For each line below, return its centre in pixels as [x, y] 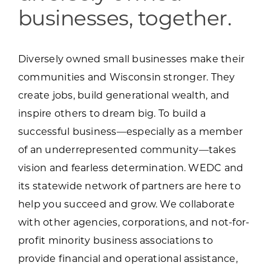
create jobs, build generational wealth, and [124, 96]
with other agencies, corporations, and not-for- [134, 223]
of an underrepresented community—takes [127, 150]
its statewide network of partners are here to [129, 187]
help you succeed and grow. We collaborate [126, 205]
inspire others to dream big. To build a [112, 114]
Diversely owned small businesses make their [131, 60]
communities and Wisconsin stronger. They [126, 78]
